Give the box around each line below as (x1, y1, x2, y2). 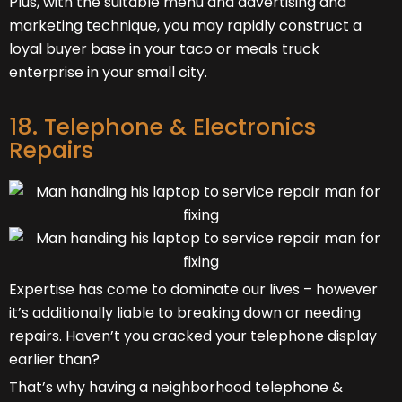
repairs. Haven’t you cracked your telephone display (9, 325, 377, 346)
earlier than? (9, 348, 100, 370)
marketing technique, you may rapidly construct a (9, 14, 362, 36)
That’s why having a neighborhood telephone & (9, 376, 343, 398)
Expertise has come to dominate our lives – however (9, 278, 378, 300)
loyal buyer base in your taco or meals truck (9, 38, 319, 59)
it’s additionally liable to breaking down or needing (9, 301, 361, 323)
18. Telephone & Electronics (9, 110, 316, 143)
